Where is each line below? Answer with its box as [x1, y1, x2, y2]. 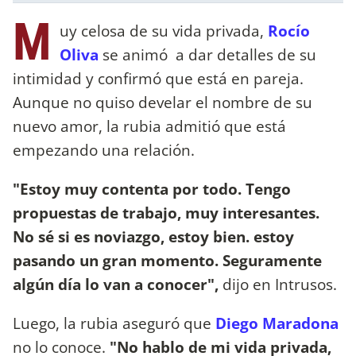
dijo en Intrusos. [219, 273, 341, 295]
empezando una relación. [13, 138, 199, 161]
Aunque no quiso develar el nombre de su [13, 91, 312, 113]
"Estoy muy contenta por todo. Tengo [13, 177, 291, 199]
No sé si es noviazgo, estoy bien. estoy [13, 225, 294, 247]
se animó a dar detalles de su [99, 43, 316, 65]
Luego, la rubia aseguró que [13, 311, 215, 334]
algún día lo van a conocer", [13, 273, 219, 295]
